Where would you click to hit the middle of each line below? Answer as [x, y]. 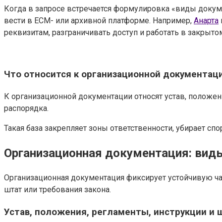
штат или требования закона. [57, 189]
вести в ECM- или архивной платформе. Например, [99, 20]
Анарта [206, 20]
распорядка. [26, 109]
